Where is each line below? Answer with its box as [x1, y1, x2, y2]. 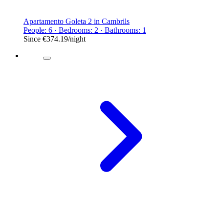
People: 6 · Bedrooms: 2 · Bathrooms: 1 [23, 25, 146, 34]
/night [68, 34, 86, 43]
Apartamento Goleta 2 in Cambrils [23, 17, 130, 25]
